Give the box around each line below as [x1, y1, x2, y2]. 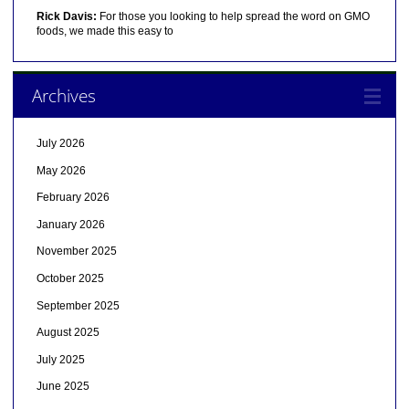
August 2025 [36, 326, 100, 340]
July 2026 [36, 137, 85, 151]
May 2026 [36, 163, 86, 177]
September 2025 [36, 299, 120, 312]
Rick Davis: [36, 9, 97, 23]
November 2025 [36, 245, 117, 258]
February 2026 [36, 191, 110, 204]
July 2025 [36, 352, 85, 366]
